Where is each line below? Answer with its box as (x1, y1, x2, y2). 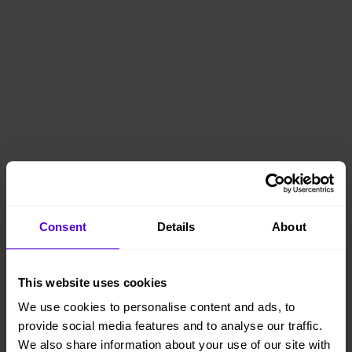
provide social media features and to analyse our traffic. (18, 319, 323, 333)
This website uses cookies (18, 275, 167, 289)
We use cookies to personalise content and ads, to (18, 300, 295, 314)
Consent (39, 219, 86, 233)
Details (156, 219, 196, 233)
